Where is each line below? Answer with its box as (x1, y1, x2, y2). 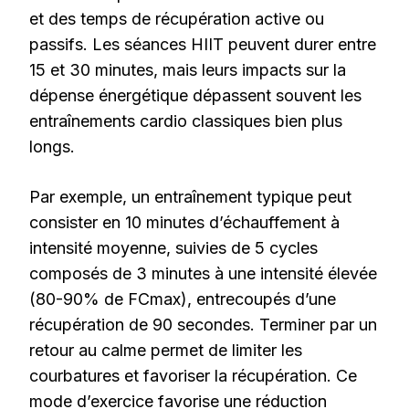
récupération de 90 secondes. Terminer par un (29, 315, 377, 335)
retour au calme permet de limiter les (29, 341, 302, 361)
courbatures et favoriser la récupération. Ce (29, 366, 357, 386)
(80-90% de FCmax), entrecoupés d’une (29, 289, 336, 309)
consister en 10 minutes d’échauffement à (29, 213, 340, 233)
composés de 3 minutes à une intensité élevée (29, 264, 377, 284)
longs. (29, 137, 75, 157)
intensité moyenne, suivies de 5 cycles (29, 238, 318, 258)
